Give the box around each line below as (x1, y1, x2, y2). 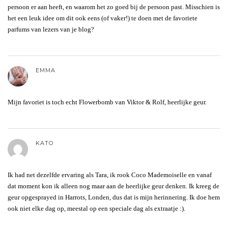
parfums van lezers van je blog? (8, 25, 94, 33)
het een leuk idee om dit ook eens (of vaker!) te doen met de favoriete (8, 14, 197, 22)
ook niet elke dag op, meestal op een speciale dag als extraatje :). (8, 204, 185, 212)
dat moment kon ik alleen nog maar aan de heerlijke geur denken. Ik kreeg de (8, 182, 219, 190)
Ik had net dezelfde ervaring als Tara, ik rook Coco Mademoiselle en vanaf (8, 170, 212, 179)
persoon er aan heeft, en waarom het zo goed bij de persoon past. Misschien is (8, 3, 220, 11)
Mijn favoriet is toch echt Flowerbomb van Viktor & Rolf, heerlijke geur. (8, 98, 207, 106)
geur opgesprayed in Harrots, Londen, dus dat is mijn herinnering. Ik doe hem (8, 193, 220, 201)
